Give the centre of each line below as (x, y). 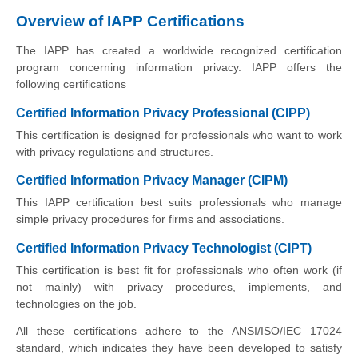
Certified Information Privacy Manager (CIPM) (152, 181)
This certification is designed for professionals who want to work (179, 135)
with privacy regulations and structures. (115, 151)
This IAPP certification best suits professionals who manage (179, 203)
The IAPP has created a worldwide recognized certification (179, 51)
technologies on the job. (76, 303)
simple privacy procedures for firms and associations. (150, 219)
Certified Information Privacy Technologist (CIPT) (164, 248)
